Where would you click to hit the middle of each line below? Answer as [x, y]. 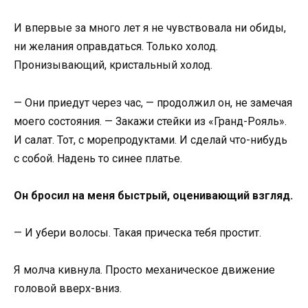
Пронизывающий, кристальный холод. [113, 65]
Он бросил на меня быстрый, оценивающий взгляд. [153, 195]
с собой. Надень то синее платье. [98, 158]
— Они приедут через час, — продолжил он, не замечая [153, 102]
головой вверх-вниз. [68, 289]
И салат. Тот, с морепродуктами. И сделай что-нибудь [151, 140]
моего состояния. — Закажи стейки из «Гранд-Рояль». [150, 121]
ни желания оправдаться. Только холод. [116, 47]
